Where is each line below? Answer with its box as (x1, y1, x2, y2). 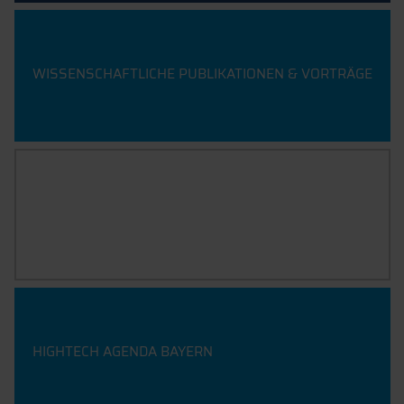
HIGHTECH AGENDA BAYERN (32, 340, 213, 363)
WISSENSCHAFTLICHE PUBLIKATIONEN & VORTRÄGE (32, 62, 372, 85)
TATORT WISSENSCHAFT (33, 201, 194, 224)
